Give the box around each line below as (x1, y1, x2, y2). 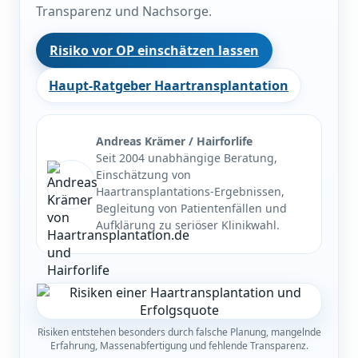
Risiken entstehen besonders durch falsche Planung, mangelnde (37, 325, 321, 340)
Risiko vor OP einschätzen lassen (50, 42, 259, 60)
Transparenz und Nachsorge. (36, 2, 212, 21)
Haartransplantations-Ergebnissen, (96, 184, 284, 200)
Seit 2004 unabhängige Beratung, (96, 150, 277, 166)
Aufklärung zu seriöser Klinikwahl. (96, 217, 280, 233)
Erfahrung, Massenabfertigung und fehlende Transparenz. (50, 339, 308, 353)
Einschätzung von (96, 167, 191, 183)
